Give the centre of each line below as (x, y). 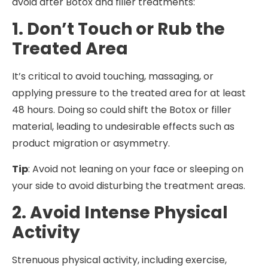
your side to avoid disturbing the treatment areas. (129, 185)
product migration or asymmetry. (91, 144)
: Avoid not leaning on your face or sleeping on (136, 169)
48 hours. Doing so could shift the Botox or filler (122, 110)
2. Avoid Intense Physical (120, 213)
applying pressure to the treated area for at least (129, 93)
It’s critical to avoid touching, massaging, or (113, 77)
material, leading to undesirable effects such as (123, 127)
